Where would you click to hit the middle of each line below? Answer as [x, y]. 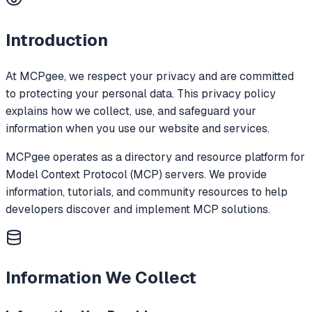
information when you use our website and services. [138, 128]
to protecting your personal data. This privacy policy [141, 93]
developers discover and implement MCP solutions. [138, 209]
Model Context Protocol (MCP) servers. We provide [136, 174]
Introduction [57, 40]
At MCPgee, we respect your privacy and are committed [150, 76]
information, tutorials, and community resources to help [147, 192]
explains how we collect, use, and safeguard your [131, 111]
